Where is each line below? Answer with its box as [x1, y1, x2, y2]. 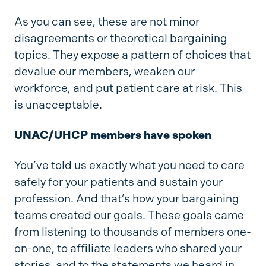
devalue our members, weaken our [14, 65, 195, 79]
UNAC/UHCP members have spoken [14, 128, 211, 142]
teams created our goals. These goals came [14, 208, 244, 223]
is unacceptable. [14, 98, 102, 112]
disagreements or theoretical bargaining [14, 31, 227, 46]
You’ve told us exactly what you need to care [14, 159, 245, 173]
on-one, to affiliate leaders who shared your [14, 242, 242, 256]
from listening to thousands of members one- [14, 225, 251, 239]
